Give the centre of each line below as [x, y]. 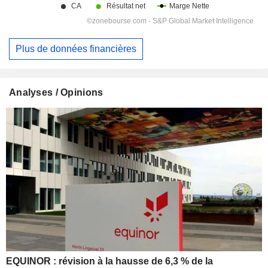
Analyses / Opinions [56, 92]
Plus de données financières [76, 49]
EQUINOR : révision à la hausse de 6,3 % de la [109, 261]
